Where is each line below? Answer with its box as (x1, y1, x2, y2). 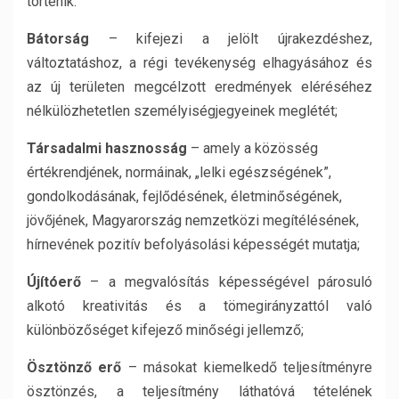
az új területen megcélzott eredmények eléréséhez (27, 78, 372, 95)
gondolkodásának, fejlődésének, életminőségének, (27, 188, 342, 205)
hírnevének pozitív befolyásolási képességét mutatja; (27, 236, 360, 253)
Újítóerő (27, 273, 81, 290)
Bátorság (27, 30, 89, 47)
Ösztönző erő (27, 359, 122, 376)
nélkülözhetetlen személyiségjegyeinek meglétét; (27, 102, 338, 119)
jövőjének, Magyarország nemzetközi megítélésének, (27, 212, 359, 229)
